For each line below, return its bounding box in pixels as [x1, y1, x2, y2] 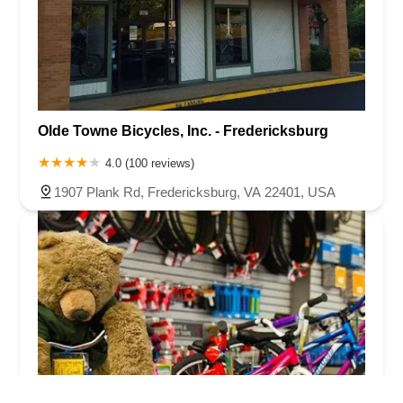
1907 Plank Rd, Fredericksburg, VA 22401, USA [54, 184, 336, 201]
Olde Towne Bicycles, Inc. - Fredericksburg [38, 123, 328, 139]
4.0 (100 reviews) [105, 157, 194, 171]
